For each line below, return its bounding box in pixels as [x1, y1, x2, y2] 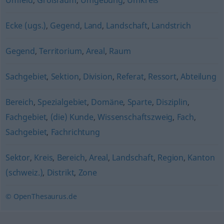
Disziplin [155, 96, 187, 107]
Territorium [39, 45, 82, 56]
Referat [116, 71, 144, 82]
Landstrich [151, 20, 191, 31]
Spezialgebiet [37, 96, 87, 107]
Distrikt [46, 167, 74, 178]
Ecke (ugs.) [5, 20, 46, 31]
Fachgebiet [5, 111, 46, 122]
